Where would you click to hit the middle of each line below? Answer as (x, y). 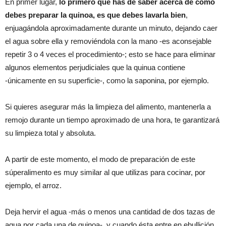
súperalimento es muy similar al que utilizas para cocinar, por (105, 172)
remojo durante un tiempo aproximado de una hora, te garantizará (112, 120)
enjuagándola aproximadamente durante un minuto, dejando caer (111, 28)
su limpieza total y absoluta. (50, 133)
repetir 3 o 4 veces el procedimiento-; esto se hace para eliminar (110, 54)
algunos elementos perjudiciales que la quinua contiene (95, 67)
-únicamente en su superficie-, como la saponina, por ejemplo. (107, 80)
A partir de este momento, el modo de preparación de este (100, 159)
